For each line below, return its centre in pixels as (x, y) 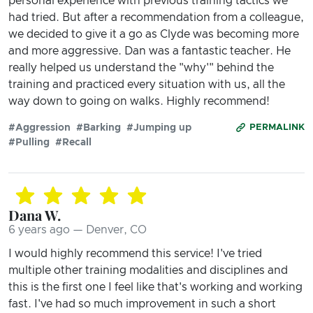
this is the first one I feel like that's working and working (155, 287)
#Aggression (39, 128)
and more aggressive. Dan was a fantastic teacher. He (150, 51)
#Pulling (29, 142)
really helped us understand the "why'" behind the (141, 67)
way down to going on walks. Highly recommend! (139, 101)
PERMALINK (277, 127)
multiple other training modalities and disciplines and (148, 270)
